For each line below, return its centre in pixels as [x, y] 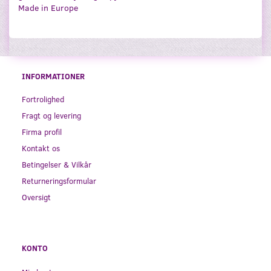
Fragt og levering [51, 116]
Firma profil [42, 132]
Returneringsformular [59, 181]
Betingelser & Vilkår [57, 165]
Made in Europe [48, 8]
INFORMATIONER [53, 76]
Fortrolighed [43, 99]
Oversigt [36, 197]
